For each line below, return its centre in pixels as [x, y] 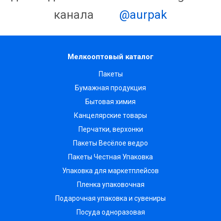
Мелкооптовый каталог [110, 57]
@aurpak [142, 15]
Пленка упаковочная [110, 184]
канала [75, 15]
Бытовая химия [110, 102]
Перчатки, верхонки [110, 129]
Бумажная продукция [110, 88]
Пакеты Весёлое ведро [110, 143]
